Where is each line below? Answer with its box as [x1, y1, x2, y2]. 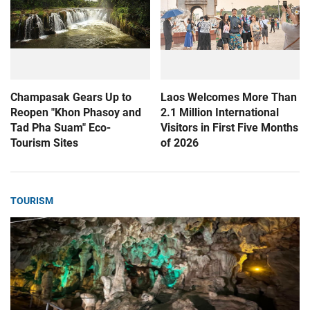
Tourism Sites [10, 136, 78, 149]
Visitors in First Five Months [160, 121, 298, 134]
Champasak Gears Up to [10, 91, 131, 104]
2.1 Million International [160, 106, 279, 119]
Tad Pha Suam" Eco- [10, 121, 111, 134]
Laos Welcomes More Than [160, 91, 297, 104]
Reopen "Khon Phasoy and [10, 106, 141, 119]
